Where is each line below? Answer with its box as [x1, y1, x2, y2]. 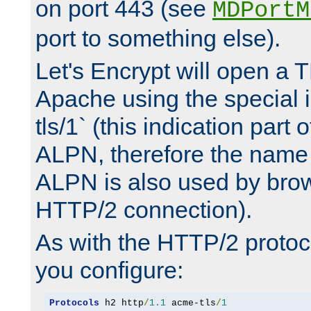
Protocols [49, 297, 99, 308]
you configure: [35, 257, 183, 284]
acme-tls [165, 297, 216, 308]
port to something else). [35, 25, 280, 52]
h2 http [99, 297, 144, 308]
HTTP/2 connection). [35, 196, 252, 224]
